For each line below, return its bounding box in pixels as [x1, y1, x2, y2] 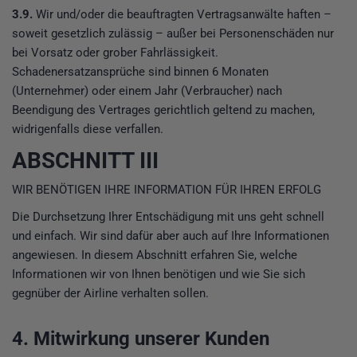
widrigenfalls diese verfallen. [12, 122, 163, 137]
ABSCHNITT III [12, 147, 159, 175]
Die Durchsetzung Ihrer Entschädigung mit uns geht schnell [12, 209, 324, 224]
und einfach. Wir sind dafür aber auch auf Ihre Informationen [12, 228, 329, 243]
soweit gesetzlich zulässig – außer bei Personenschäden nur [12, 26, 334, 41]
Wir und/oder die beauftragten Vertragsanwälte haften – [33, 7, 331, 22]
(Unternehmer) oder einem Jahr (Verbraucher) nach [12, 84, 282, 99]
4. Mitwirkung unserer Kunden [12, 327, 269, 350]
